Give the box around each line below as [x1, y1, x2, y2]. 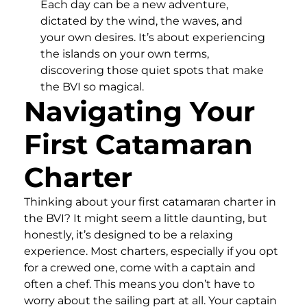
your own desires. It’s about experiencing [40, 30, 265, 44]
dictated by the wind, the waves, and [40, 14, 243, 27]
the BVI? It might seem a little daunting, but [24, 211, 267, 225]
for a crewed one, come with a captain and [24, 260, 256, 274]
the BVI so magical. [40, 79, 144, 93]
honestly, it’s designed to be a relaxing [24, 228, 233, 241]
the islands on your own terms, [40, 47, 209, 60]
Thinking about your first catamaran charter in [24, 195, 276, 208]
